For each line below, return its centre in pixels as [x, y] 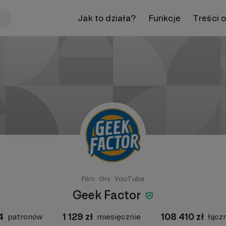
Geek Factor [108, 195]
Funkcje [164, 18]
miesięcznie [119, 217]
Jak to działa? [107, 18]
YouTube [129, 179]
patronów [25, 217]
